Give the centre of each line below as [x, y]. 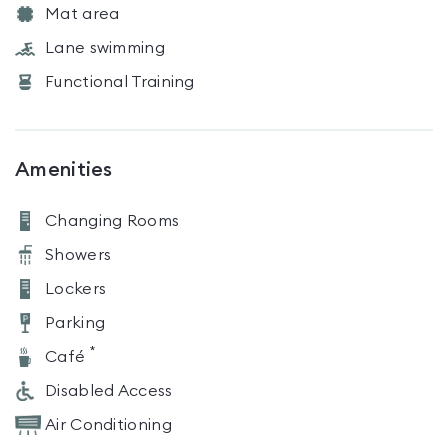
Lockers [76, 289]
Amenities [64, 170]
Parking [75, 323]
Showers [78, 255]
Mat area [82, 14]
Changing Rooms [112, 221]
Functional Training [120, 82]
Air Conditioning [108, 425]
